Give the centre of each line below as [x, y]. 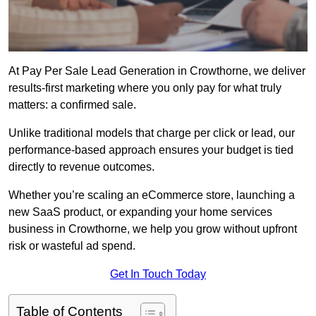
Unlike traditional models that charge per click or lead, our [152, 133]
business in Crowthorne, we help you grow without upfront [153, 229]
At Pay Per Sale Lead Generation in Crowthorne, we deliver [157, 71]
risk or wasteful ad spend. [72, 246]
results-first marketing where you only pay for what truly [145, 88]
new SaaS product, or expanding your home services [140, 212]
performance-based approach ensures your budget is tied [151, 150]
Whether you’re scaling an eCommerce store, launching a [152, 195]
